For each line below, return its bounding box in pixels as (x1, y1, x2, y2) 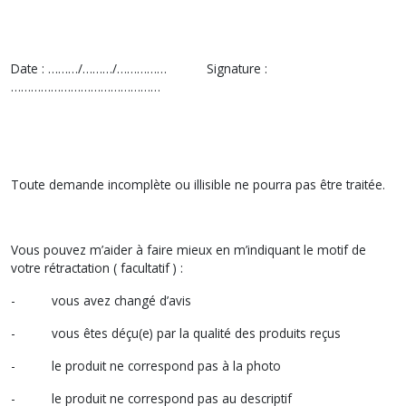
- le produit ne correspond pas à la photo (11, 356, 281, 374)
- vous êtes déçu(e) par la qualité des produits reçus (11, 324, 341, 342)
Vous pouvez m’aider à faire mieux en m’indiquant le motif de (11, 240, 366, 258)
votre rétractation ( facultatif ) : (11, 258, 183, 276)
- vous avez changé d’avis (11, 291, 191, 309)
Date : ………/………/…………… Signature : (11, 59, 267, 77)
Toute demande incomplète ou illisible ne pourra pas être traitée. (11, 175, 385, 193)
